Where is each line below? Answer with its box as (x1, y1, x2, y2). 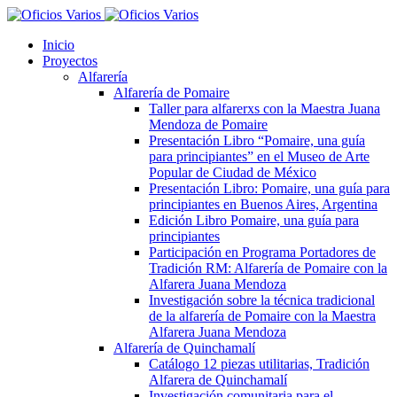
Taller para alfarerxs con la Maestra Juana (149, 101, 380, 116)
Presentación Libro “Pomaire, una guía (149, 133, 365, 148)
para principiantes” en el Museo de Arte (149, 149, 370, 164)
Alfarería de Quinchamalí (113, 340, 255, 355)
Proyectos (43, 53, 97, 68)
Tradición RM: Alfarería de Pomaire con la (149, 261, 387, 276)
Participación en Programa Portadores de (149, 245, 376, 260)
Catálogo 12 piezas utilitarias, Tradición (149, 356, 370, 371)
